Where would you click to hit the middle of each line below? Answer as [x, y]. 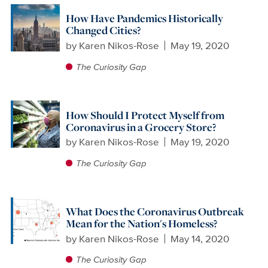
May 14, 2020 [200, 238]
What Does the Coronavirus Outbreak [155, 211]
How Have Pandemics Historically [144, 19]
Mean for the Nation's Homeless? [141, 223]
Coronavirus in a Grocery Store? [141, 127]
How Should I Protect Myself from [145, 115]
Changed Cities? [103, 31]
